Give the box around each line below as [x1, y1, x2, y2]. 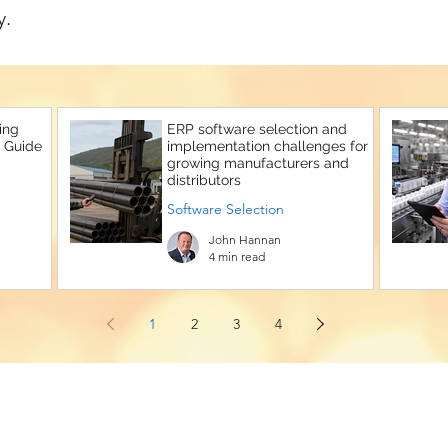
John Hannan [209, 232, 281, 247]
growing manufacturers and [167, 155, 349, 171]
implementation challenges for [167, 138, 368, 154]
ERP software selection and [167, 121, 347, 137]
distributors [167, 172, 241, 188]
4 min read [209, 249, 265, 264]
